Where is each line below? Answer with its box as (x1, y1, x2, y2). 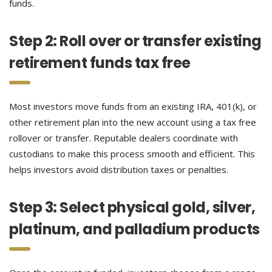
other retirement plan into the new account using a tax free (9, 116, 256, 128)
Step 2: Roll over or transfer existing (9, 31, 262, 51)
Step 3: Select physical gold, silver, (9, 197, 256, 217)
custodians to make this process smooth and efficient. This (9, 148, 255, 160)
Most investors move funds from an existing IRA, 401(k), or (9, 100, 257, 112)
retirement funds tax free (9, 53, 191, 73)
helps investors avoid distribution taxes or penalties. (9, 163, 228, 175)
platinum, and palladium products (9, 219, 260, 239)
